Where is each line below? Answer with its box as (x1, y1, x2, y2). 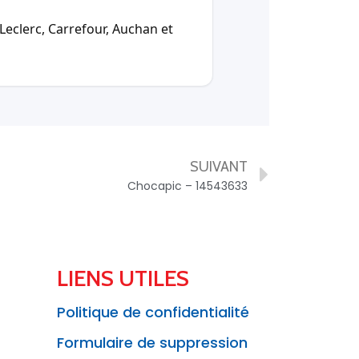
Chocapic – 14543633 (127, 178, 248, 195)
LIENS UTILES (57, 264, 189, 292)
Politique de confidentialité (57, 302, 249, 323)
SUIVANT (190, 158, 248, 176)
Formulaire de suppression (57, 333, 248, 353)
